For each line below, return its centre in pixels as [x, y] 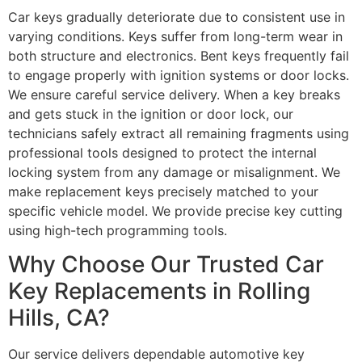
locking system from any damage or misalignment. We [174, 172]
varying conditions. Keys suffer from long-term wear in [175, 36]
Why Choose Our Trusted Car [166, 265]
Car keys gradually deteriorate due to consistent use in [177, 17]
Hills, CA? [59, 318]
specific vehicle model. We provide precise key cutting [175, 210]
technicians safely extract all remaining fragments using [179, 133]
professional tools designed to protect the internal [162, 152]
